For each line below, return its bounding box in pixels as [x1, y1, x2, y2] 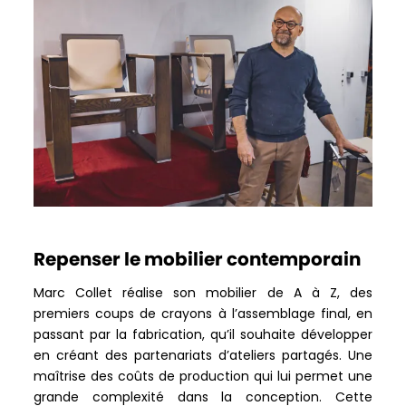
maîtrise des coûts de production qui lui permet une [34, 366, 372, 385]
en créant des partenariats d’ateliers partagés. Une [34, 345, 372, 364]
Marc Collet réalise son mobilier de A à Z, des [34, 283, 372, 302]
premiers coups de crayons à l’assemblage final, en [34, 304, 372, 323]
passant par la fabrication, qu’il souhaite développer [34, 324, 372, 343]
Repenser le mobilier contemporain [34, 246, 362, 272]
